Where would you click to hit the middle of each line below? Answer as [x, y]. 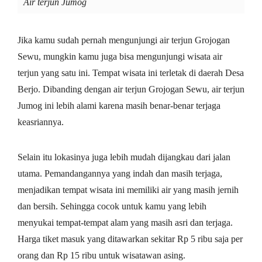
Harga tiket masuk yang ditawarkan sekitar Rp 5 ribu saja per [130, 239]
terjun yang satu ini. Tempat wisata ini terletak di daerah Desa [131, 73]
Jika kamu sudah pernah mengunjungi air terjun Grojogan [124, 40]
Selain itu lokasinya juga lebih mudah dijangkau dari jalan [124, 157]
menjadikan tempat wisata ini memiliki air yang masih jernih [128, 190]
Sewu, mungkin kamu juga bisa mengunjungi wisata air [120, 57]
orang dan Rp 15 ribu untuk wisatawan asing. [101, 256]
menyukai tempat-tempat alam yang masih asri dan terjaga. [125, 223]
